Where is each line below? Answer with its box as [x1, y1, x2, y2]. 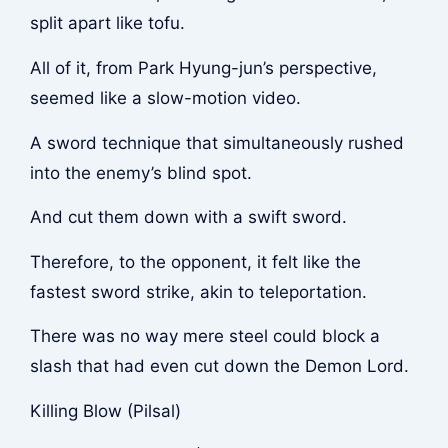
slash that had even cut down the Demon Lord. [29, 356, 409, 377]
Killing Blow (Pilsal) [29, 400, 181, 421]
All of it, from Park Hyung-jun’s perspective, [29, 57, 377, 78]
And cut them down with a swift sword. [29, 207, 347, 228]
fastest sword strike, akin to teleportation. [29, 281, 367, 302]
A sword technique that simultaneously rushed [29, 132, 404, 153]
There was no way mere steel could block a [29, 326, 380, 347]
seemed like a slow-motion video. [29, 87, 301, 108]
